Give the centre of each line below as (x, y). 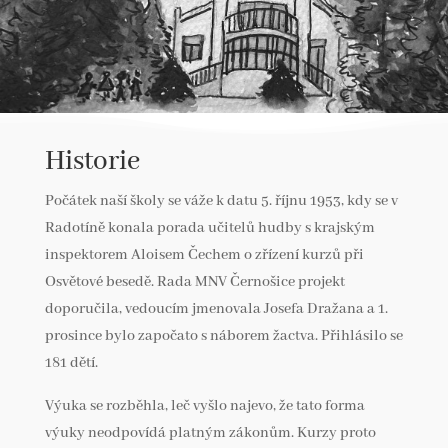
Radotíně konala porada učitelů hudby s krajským (209, 227)
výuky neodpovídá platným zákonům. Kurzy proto (210, 432)
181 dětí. (71, 362)
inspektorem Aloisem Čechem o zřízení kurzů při (204, 254)
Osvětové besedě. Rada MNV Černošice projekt (194, 281)
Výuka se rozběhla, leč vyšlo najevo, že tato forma (204, 405)
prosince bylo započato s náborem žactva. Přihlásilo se (223, 335)
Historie (92, 161)
